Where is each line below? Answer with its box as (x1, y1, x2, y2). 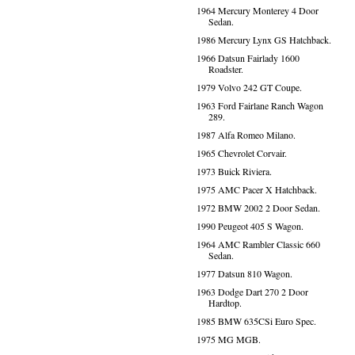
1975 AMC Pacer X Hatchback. (196, 183, 317, 196)
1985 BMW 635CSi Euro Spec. (196, 315, 316, 327)
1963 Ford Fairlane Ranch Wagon (196, 99, 323, 112)
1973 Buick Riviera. (196, 165, 272, 177)
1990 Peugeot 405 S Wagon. (196, 219, 303, 232)
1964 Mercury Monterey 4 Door (196, 4, 319, 17)
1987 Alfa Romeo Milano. (196, 128, 296, 141)
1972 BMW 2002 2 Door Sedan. (196, 201, 320, 214)
